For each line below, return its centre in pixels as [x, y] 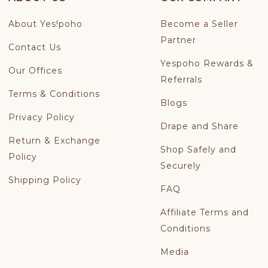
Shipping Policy [45, 180]
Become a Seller [199, 24]
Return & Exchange [55, 141]
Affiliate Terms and [204, 212]
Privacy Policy [42, 117]
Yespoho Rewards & [207, 63]
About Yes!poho [46, 24]
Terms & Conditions [54, 94]
